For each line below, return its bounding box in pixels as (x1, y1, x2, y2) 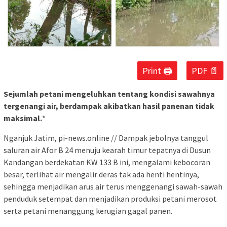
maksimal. (4, 113, 42, 124)
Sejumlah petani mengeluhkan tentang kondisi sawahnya (4, 89, 215, 99)
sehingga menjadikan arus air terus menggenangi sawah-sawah (4, 181, 222, 192)
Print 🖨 (142, 65, 172, 77)
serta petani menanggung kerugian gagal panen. (4, 206, 172, 216)
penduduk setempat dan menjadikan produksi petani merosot (4, 194, 217, 204)
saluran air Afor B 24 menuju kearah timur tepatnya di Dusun (4, 145, 211, 156)
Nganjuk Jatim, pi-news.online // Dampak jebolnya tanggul (4, 133, 208, 143)
